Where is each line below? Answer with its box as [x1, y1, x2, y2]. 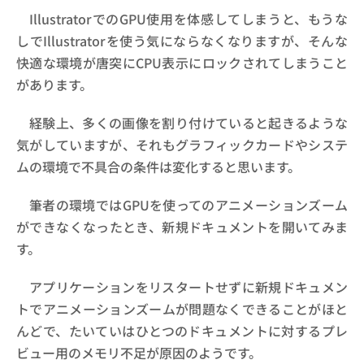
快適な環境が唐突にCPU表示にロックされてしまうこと [16, 52, 348, 72]
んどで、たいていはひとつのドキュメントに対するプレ [16, 320, 348, 340]
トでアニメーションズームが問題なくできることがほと [16, 298, 348, 318]
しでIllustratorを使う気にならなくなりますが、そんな [16, 30, 348, 50]
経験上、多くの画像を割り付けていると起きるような [29, 112, 348, 132]
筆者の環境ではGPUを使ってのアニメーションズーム [29, 194, 348, 214]
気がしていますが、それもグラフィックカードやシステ [16, 134, 348, 154]
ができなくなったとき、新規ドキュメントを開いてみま [16, 216, 348, 236]
